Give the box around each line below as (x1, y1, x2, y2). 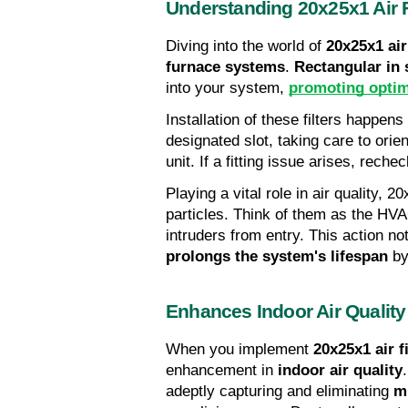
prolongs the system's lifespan (166, 248, 388, 266)
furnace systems (166, 58, 285, 76)
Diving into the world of (166, 37, 326, 56)
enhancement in (166, 362, 278, 380)
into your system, (166, 79, 289, 97)
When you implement (166, 341, 313, 359)
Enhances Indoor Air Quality (166, 301, 406, 323)
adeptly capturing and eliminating (166, 382, 393, 401)
